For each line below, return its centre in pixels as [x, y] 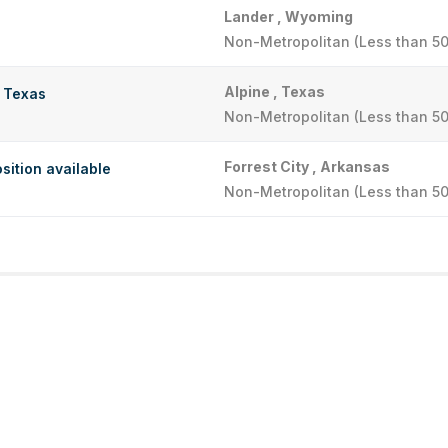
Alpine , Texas [274, 91]
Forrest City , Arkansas [307, 166]
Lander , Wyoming [288, 16]
